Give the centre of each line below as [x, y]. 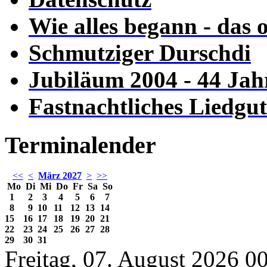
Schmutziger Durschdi [140, 53]
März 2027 [60, 175]
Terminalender [80, 145]
